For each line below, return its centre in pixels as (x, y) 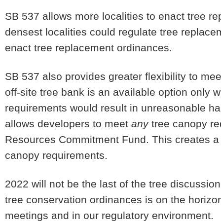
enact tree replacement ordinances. (92, 47)
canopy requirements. (56, 155)
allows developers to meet (68, 124)
